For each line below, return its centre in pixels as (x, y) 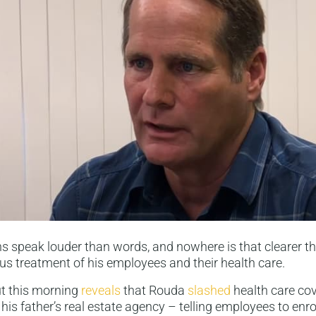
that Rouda (154, 291)
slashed (209, 291)
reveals (101, 291)
